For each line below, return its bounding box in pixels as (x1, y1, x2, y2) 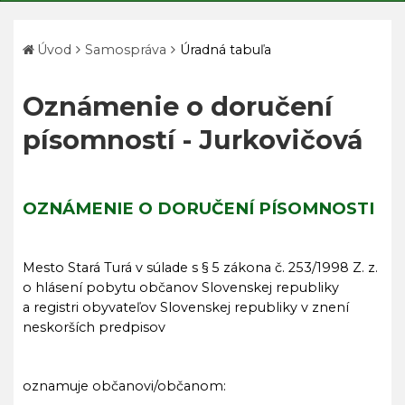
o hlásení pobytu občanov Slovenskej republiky (23, 279, 339, 296)
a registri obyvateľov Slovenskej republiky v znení (23, 299, 349, 316)
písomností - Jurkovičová (23, 124, 363, 155)
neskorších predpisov (23, 319, 165, 335)
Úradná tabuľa (180, 42, 271, 58)
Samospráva (85, 42, 166, 58)
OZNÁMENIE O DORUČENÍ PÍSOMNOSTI (23, 198, 374, 219)
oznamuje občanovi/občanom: (23, 378, 226, 394)
